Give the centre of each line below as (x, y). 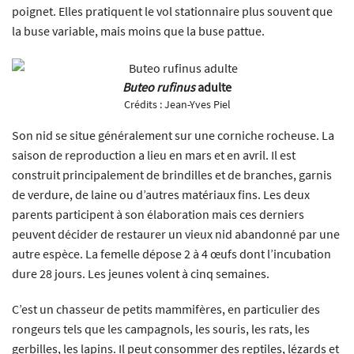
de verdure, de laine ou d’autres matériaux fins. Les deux (161, 194)
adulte (213, 87)
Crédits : (144, 104)
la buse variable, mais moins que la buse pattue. (138, 30)
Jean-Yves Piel (197, 104)
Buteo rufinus (159, 87)
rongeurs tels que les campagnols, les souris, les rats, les (161, 328)
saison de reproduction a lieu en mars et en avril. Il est (154, 154)
